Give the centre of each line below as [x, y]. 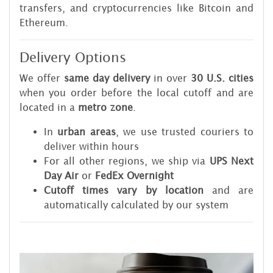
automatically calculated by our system [136, 204]
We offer [42, 78]
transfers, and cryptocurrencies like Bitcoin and [136, 8]
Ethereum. [44, 22]
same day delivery [107, 78]
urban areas [87, 131]
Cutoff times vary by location [124, 190]
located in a [49, 107]
